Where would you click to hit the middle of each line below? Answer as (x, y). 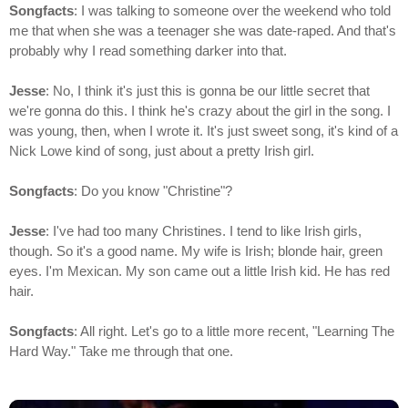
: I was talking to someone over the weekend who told (232, 11)
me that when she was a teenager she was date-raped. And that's (203, 31)
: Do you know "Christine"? (153, 191)
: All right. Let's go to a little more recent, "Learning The (234, 331)
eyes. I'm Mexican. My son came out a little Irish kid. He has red (199, 271)
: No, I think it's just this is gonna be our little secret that (208, 91)
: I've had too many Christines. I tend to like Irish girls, (204, 231)
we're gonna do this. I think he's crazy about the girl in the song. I (200, 111)
